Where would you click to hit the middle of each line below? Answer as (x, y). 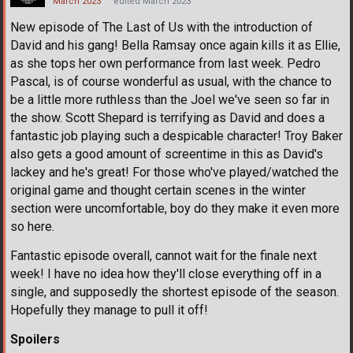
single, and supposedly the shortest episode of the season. (175, 292)
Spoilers (35, 339)
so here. (32, 226)
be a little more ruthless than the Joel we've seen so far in (170, 99)
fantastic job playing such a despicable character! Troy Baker (176, 136)
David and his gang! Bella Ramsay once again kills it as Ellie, (175, 45)
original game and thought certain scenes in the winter (158, 190)
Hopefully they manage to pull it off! (109, 310)
